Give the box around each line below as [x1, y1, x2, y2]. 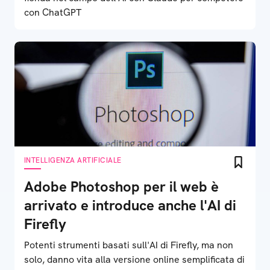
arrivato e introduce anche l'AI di [24, 196, 236, 215]
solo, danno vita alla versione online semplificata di [24, 253, 245, 266]
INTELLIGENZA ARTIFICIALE [24, 155, 122, 165]
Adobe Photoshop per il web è [24, 177, 219, 196]
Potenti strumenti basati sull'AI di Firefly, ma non [24, 239, 233, 251]
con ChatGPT [24, 6, 81, 19]
